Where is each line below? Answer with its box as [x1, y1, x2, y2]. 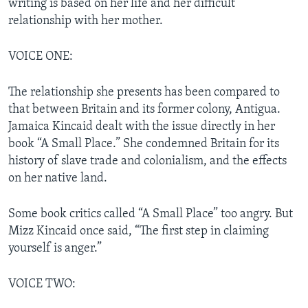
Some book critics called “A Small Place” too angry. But [8, 207, 293, 221]
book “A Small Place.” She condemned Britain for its [8, 137, 279, 151]
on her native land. [8, 171, 107, 185]
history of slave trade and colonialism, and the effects [8, 154, 287, 168]
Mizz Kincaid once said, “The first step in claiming [8, 224, 269, 238]
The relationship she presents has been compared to [8, 85, 280, 99]
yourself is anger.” [8, 241, 102, 255]
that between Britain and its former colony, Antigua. [8, 102, 280, 116]
